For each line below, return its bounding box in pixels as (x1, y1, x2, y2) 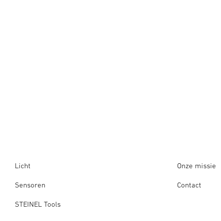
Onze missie (177, 161, 216, 170)
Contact (177, 181, 201, 189)
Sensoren (15, 181, 45, 189)
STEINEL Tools (15, 200, 61, 208)
